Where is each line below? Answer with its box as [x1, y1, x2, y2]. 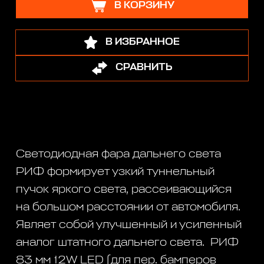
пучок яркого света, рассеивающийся [16, 183, 232, 195]
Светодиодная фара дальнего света [16, 147, 222, 160]
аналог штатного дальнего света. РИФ [16, 236, 239, 248]
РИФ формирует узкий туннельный [16, 165, 215, 177]
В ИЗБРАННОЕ [105, 37, 180, 48]
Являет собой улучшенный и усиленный [16, 218, 242, 230]
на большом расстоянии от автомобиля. [16, 200, 241, 213]
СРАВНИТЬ [115, 62, 172, 73]
